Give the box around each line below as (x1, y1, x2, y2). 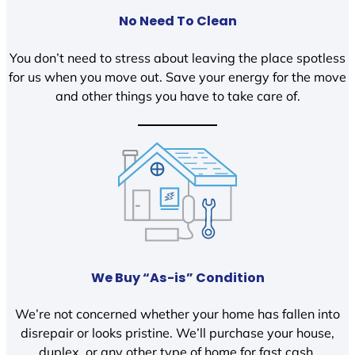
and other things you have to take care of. (55, 87, 300, 104)
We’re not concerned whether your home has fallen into (15, 306, 340, 323)
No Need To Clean (118, 12, 237, 31)
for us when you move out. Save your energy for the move (9, 68, 346, 85)
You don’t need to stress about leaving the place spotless (10, 49, 345, 66)
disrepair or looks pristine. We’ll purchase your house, (21, 325, 334, 342)
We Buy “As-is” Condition (90, 268, 265, 287)
